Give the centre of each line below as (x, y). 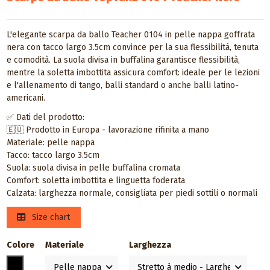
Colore (20, 245)
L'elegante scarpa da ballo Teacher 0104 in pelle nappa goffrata (130, 34)
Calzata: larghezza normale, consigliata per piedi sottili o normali (132, 193)
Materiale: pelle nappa (50, 143)
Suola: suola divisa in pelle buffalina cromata (93, 168)
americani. (26, 98)
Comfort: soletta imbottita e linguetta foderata (96, 181)
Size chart (50, 218)
